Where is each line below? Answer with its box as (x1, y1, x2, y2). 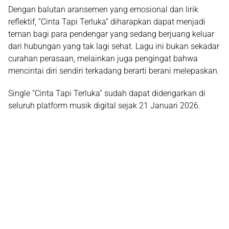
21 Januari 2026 (139, 101, 198, 111)
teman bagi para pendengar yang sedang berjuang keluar (8, 29, 214, 39)
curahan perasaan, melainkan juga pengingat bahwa (8, 54, 198, 64)
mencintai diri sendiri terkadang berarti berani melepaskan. (8, 66, 219, 76)
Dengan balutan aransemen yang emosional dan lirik (8, 5, 198, 15)
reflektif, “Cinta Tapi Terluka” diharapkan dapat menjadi (8, 17, 205, 27)
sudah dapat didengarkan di (102, 88, 205, 99)
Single (8, 88, 32, 99)
